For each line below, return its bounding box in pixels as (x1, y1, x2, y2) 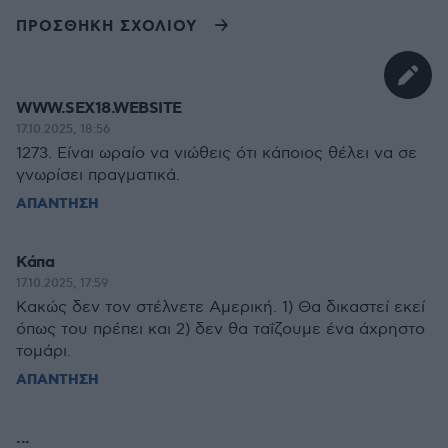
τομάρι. (16, 342, 71, 361)
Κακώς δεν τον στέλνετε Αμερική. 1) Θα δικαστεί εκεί (16, 298, 425, 317)
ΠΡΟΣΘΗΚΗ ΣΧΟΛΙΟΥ (16, 16, 197, 37)
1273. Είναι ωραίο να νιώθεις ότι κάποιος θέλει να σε (16, 144, 417, 163)
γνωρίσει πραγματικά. (16, 166, 180, 185)
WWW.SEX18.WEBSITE (16, 98, 182, 119)
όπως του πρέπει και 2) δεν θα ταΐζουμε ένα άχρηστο (16, 320, 425, 339)
